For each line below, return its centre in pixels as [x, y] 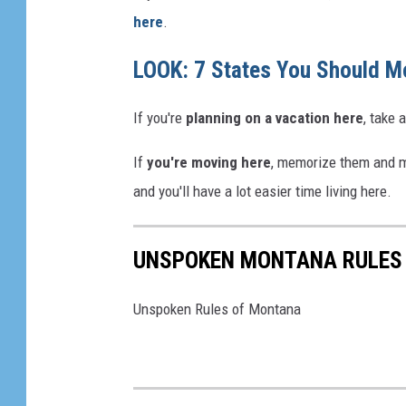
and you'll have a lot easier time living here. [262, 192]
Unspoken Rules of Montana [217, 309]
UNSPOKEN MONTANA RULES [268, 261]
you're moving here [209, 163]
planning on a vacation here [275, 118]
